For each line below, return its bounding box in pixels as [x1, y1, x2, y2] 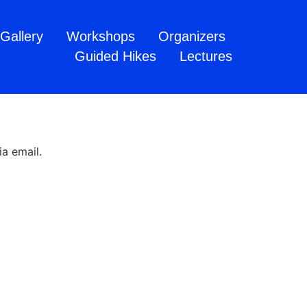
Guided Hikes [75, 49, 156, 64]
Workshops [66, 29, 135, 45]
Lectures [180, 49, 232, 64]
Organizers [158, 29, 225, 45]
